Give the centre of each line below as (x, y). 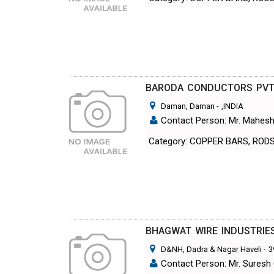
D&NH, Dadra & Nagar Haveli (212, 250)
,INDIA (233, 106)
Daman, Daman (188, 106)
